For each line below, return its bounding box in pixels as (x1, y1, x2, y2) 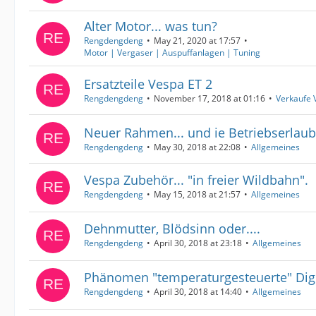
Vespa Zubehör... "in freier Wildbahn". (84, 171, 308, 188)
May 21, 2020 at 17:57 (154, 35, 241, 47)
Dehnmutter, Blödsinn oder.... (84, 219, 260, 237)
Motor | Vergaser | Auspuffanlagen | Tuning (84, 47, 260, 59)
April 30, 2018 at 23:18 (154, 236, 242, 249)
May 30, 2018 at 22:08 (154, 141, 241, 153)
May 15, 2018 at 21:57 (154, 188, 241, 200)
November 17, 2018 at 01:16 (154, 92, 265, 104)
